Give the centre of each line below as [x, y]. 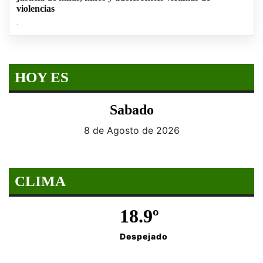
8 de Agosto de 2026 [131, 131]
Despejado [144, 237]
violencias [36, 9]
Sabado [131, 110]
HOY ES [42, 77]
